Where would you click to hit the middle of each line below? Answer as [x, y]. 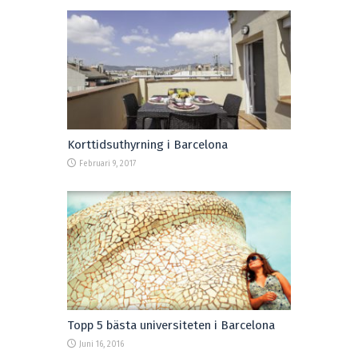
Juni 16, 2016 [101, 345]
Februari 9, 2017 [107, 163]
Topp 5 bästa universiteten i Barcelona [171, 326]
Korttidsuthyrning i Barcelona [147, 144]
